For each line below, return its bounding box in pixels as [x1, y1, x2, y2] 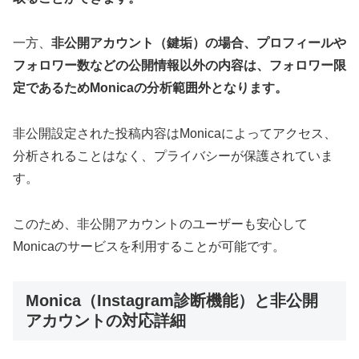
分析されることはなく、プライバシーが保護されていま [13, 149, 333, 163]
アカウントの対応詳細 [26, 311, 186, 329]
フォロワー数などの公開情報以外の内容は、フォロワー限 [13, 58, 346, 73]
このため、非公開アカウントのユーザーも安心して [13, 217, 308, 232]
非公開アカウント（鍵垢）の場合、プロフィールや [51, 36, 346, 50]
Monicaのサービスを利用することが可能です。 [13, 240, 285, 254]
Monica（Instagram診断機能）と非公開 [26, 291, 318, 309]
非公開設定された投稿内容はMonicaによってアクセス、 [13, 127, 337, 141]
